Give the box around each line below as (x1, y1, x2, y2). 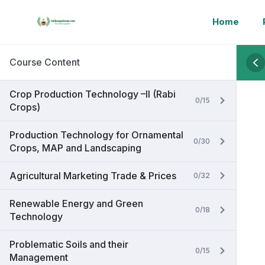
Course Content (9, 56, 80, 68)
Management (9, 251, 68, 263)
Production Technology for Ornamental (9, 129, 183, 141)
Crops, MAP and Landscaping (9, 142, 141, 154)
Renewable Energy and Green (9, 198, 143, 209)
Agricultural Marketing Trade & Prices (9, 170, 176, 182)
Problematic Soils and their (9, 238, 128, 250)
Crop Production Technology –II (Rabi (9, 88, 176, 100)
